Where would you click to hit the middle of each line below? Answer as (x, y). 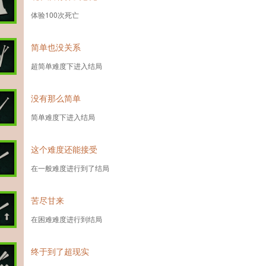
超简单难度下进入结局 (66, 66)
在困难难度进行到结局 (66, 219)
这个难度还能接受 (64, 149)
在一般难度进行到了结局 (70, 168)
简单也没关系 (56, 47)
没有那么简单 (56, 98)
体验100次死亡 (55, 15)
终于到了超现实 (60, 251)
